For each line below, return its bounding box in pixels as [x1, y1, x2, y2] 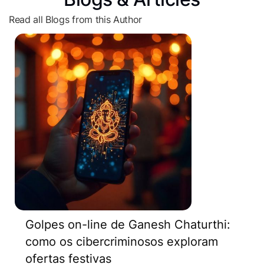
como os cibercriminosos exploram [25, 235, 218, 249]
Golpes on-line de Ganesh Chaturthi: [25, 217, 230, 232]
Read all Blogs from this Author [9, 14, 143, 25]
